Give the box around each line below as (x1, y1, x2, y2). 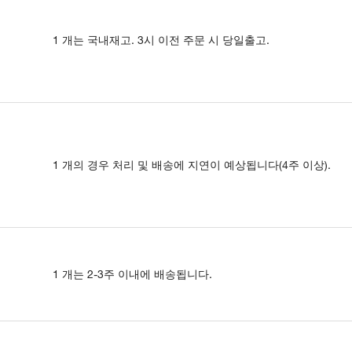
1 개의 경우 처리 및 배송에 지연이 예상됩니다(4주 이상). (53, 158, 331, 171)
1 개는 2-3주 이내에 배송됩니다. (53, 267, 212, 280)
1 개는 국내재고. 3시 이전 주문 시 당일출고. (53, 33, 269, 46)
